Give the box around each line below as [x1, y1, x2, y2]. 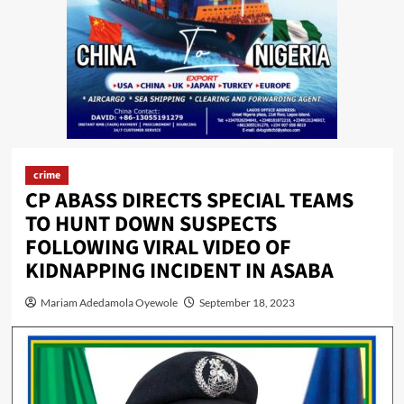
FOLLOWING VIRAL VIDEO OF [24, 231, 291, 263]
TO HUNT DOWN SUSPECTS [24, 207, 277, 240]
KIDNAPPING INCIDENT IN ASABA [24, 254, 334, 287]
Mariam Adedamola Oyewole [40, 295, 178, 309]
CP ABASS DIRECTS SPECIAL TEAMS [24, 184, 353, 216]
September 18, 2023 [198, 295, 295, 309]
